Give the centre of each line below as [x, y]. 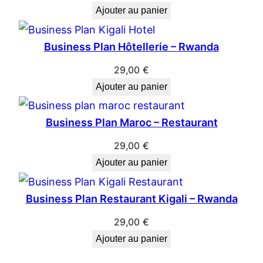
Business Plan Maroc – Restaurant [131, 123]
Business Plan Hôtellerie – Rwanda [131, 46]
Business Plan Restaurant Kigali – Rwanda [131, 198]
